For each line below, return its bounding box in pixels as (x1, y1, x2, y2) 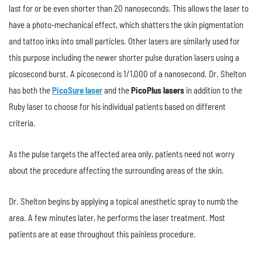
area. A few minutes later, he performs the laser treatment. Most (9, 212, 225, 223)
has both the (9, 85, 52, 96)
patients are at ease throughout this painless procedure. (9, 229, 196, 240)
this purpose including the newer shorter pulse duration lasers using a (9, 52, 239, 63)
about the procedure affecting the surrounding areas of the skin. (9, 165, 224, 176)
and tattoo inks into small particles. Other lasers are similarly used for (9, 36, 240, 47)
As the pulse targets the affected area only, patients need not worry (9, 149, 235, 160)
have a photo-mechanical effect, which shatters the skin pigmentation (9, 19, 243, 30)
